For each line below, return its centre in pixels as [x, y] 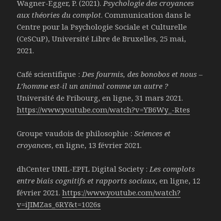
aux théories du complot [59, 15]
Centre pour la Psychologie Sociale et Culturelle [102, 27]
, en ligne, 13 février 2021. [97, 145]
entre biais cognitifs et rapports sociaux [86, 181]
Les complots [172, 169]
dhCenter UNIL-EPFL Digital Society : [83, 169]
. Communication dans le [146, 15]
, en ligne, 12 [178, 181]
